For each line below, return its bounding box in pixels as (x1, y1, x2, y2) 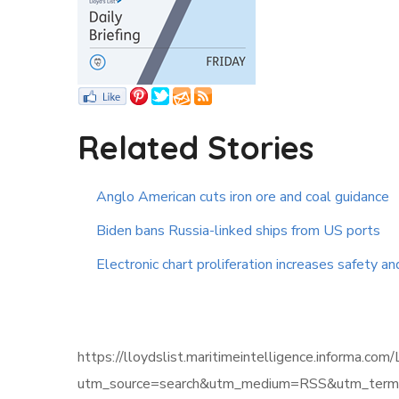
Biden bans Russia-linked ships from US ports (96, 221, 380, 241)
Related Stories (77, 127, 313, 168)
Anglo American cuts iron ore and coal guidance (96, 187, 389, 208)
